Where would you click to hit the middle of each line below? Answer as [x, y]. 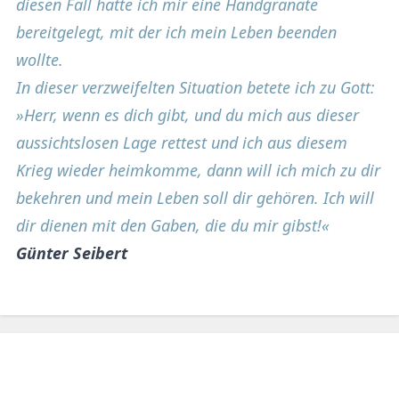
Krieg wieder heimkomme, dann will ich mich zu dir [198, 170]
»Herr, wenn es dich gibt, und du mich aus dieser [187, 114]
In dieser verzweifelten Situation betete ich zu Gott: [195, 87]
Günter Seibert [72, 252]
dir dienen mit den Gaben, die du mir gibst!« [173, 225]
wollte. [40, 59]
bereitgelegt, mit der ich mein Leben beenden [176, 32]
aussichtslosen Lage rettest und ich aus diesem [182, 142]
